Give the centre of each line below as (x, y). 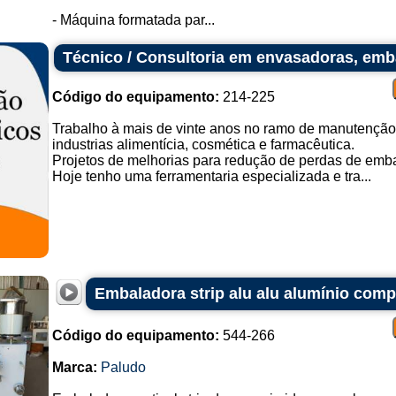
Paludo (123, 367)
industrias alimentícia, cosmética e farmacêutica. (203, 145)
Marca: (74, 367)
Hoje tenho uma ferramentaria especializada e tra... (211, 176)
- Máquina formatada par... (133, 20)
